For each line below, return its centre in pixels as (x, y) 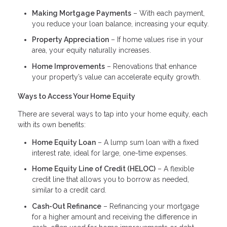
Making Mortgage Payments (82, 13)
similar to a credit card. (69, 190)
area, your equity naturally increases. (91, 50)
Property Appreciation (70, 40)
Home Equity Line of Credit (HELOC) (94, 169)
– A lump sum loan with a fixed (147, 142)
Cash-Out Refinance (67, 206)
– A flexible (175, 169)
